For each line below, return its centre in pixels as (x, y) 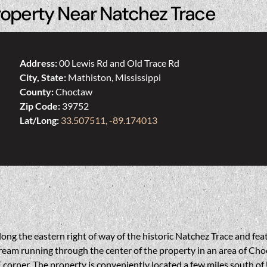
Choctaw (74, 92)
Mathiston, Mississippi (115, 77)
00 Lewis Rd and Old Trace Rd (119, 63)
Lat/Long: (41, 120)
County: (38, 92)
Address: (40, 63)
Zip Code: (41, 106)
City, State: (44, 77)
